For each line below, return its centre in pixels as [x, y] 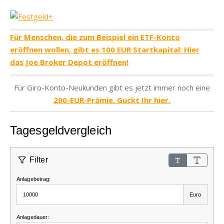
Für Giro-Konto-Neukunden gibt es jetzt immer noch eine [112, 88]
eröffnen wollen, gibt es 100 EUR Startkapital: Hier [105, 50]
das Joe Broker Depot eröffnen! [69, 62]
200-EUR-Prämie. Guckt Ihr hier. [112, 100]
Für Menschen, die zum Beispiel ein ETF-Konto [95, 37]
